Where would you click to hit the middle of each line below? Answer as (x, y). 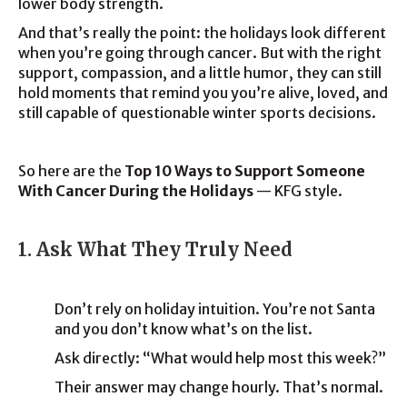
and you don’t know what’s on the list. (184, 329)
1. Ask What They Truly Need (155, 249)
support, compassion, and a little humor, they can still (200, 73)
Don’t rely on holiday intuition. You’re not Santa (215, 309)
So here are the (71, 171)
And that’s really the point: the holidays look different (202, 33)
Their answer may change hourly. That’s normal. (219, 387)
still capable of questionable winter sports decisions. (197, 113)
